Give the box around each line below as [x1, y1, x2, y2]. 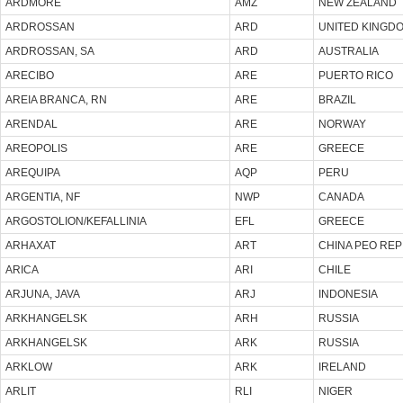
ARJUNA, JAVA [5, 287, 80, 300]
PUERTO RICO [318, 68, 393, 82]
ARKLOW [5, 360, 52, 373]
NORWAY [318, 117, 366, 130]
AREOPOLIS [5, 141, 67, 155]
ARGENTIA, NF [5, 190, 80, 203]
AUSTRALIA [318, 44, 379, 58]
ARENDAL [5, 117, 58, 130]
